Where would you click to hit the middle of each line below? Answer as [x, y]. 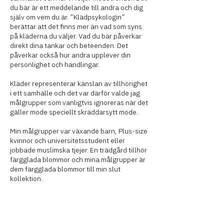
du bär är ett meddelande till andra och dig [76, 7]
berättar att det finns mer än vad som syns [76, 26]
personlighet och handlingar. [55, 64]
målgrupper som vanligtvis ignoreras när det [79, 102]
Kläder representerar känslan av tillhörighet [79, 83]
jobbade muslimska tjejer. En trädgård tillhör [78, 150]
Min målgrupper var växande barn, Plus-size [79, 131]
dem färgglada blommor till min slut [65, 169]
